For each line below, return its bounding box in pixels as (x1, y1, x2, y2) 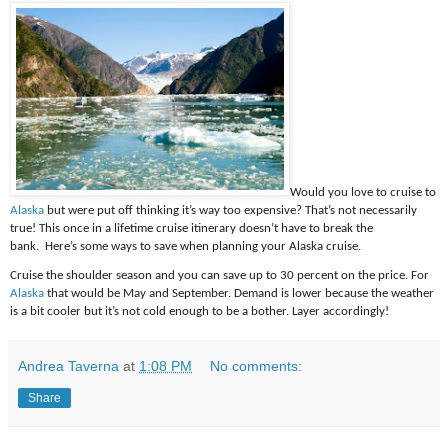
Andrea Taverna (18, 357, 119, 374)
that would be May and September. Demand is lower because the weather (44, 286, 434, 300)
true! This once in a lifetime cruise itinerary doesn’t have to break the (10, 222, 373, 235)
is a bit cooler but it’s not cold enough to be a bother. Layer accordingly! (10, 304, 389, 318)
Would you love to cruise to (290, 186, 436, 199)
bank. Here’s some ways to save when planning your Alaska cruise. (10, 240, 361, 253)
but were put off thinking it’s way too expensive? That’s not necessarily (44, 204, 417, 217)
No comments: (210, 357, 303, 374)
